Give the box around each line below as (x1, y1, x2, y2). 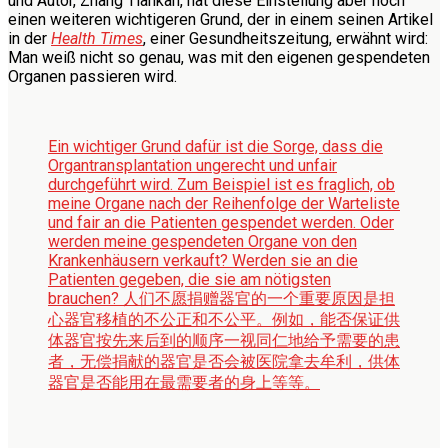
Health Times (51, 28, 143, 48)
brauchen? (48, 288, 123, 308)
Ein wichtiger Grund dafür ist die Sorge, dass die (48, 136, 383, 156)
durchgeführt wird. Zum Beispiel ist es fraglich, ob (48, 174, 395, 194)
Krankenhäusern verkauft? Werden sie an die (48, 250, 358, 270)
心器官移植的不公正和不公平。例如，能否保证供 (48, 309, 400, 329)
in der (8, 28, 51, 48)
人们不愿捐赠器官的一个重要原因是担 (123, 288, 395, 308)
